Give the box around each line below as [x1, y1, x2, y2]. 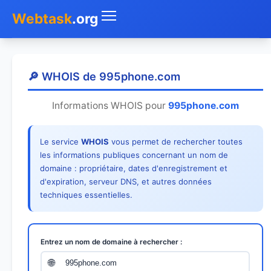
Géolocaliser [11, 194, 59, 204]
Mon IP [11, 111, 38, 120]
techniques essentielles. [40, 190, 132, 200]
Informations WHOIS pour [51, 100, 168, 111]
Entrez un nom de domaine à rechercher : [41, 237, 183, 246]
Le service [40, 137, 81, 147]
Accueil [11, 55, 39, 65]
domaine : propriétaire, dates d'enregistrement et [40, 163, 227, 174]
